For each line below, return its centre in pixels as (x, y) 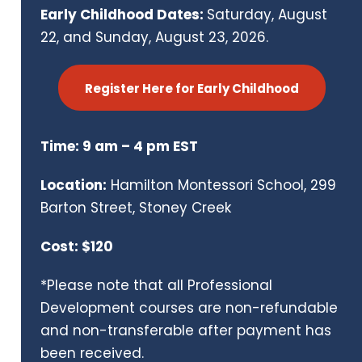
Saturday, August (267, 15)
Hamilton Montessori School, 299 (221, 185)
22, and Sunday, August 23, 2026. (156, 38)
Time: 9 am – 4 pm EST (119, 146)
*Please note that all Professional (156, 285)
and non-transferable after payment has (186, 330)
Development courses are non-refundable (189, 307)
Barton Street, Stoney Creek (136, 207)
